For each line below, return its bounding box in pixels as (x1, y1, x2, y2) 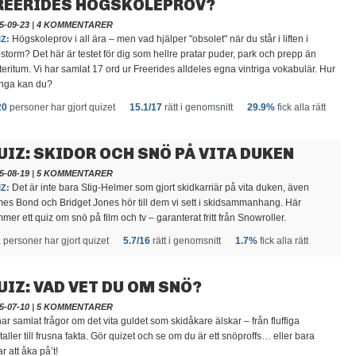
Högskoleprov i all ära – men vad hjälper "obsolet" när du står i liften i (10, 33, 308, 44)
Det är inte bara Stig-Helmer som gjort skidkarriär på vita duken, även (10, 182, 309, 193)
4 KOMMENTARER (37, 20, 113, 29)
